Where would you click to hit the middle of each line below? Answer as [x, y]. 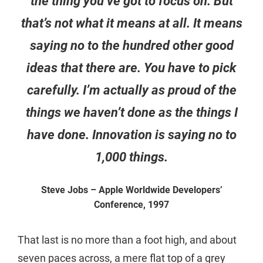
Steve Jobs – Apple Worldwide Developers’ [131, 190]
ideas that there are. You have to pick [131, 68]
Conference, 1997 [131, 204]
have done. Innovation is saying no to [131, 135]
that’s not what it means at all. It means [131, 23]
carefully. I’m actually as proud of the [131, 90]
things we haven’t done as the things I [131, 113]
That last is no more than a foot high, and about [127, 240]
